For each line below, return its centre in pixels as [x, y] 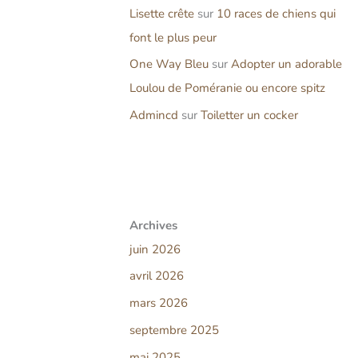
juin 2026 [155, 249]
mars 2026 [159, 303]
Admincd [154, 115]
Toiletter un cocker [249, 115]
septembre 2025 [174, 330]
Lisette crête [162, 13]
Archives [153, 225]
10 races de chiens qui [276, 13]
